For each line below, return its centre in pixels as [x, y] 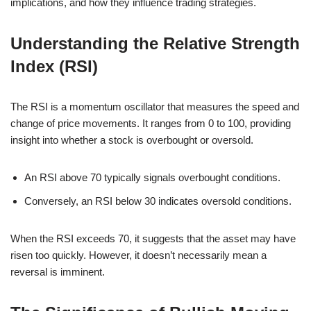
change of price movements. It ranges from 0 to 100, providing [151, 123]
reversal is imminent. [58, 271]
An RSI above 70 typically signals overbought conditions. [152, 177]
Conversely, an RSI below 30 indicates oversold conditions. [158, 201]
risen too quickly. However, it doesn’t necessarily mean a [138, 255]
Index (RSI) [54, 66]
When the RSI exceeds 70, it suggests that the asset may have [153, 238]
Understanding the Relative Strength [155, 43]
